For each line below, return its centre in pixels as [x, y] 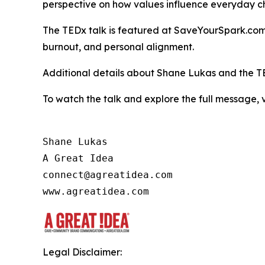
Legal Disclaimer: [82, 252]
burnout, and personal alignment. [118, 46]
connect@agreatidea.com [108, 174]
